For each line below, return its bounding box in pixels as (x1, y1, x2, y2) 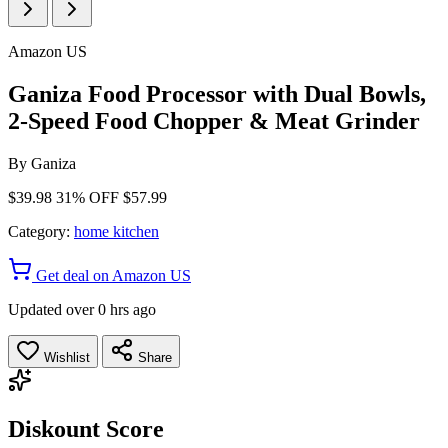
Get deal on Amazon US (32, 266, 191, 284)
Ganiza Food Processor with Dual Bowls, (8, 80, 426, 107)
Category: (8, 222, 70, 240)
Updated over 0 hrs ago (8, 300, 156, 318)
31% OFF (56, 188, 119, 206)
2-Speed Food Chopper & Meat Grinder (8, 107, 420, 134)
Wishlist (40, 349, 90, 365)
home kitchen (74, 222, 159, 240)
